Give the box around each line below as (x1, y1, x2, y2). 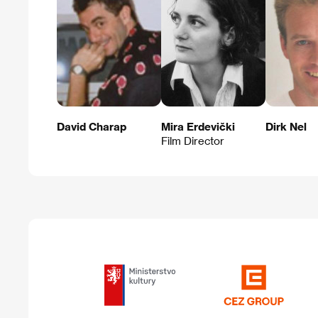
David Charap (57, 120, 126, 133)
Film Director (161, 134, 224, 148)
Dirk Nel (265, 120, 307, 133)
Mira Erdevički (161, 120, 235, 133)
